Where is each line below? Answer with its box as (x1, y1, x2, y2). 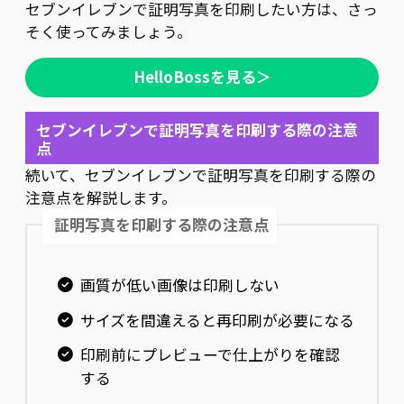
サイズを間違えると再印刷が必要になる (79, 308, 354, 331)
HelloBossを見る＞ (133, 66, 271, 88)
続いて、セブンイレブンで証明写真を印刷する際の (25, 164, 376, 187)
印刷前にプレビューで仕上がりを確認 (79, 344, 340, 366)
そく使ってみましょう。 (25, 20, 192, 42)
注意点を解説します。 (25, 187, 177, 209)
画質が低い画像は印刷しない (79, 273, 280, 296)
